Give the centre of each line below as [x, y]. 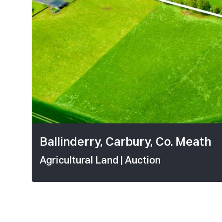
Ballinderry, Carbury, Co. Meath [125, 142]
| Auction [140, 161]
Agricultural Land [80, 161]
